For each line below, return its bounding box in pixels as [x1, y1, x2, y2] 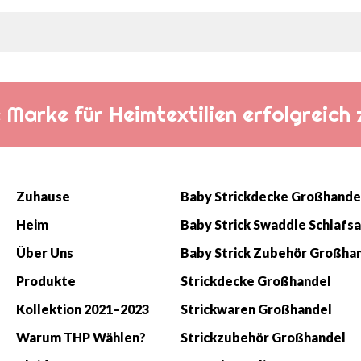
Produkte [16, 272, 76, 288]
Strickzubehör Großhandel [180, 329, 346, 345]
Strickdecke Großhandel [180, 272, 331, 288]
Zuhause [16, 188, 70, 204]
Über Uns [16, 244, 73, 260]
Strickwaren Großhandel [180, 301, 332, 317]
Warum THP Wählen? [16, 329, 146, 345]
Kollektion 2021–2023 [16, 301, 149, 317]
